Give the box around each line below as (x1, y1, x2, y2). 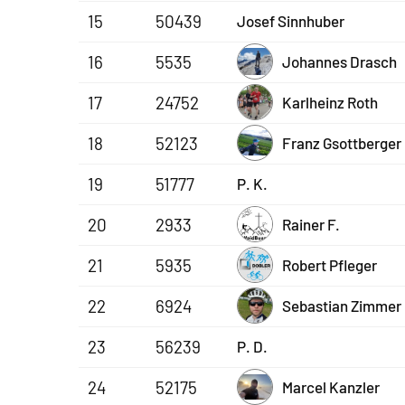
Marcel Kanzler (282, 377, 380, 396)
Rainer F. (282, 214, 340, 233)
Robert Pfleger (282, 255, 377, 274)
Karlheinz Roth (282, 92, 378, 111)
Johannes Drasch (282, 52, 397, 71)
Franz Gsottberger (282, 133, 401, 152)
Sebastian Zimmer (282, 296, 401, 315)
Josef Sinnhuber (237, 11, 344, 30)
